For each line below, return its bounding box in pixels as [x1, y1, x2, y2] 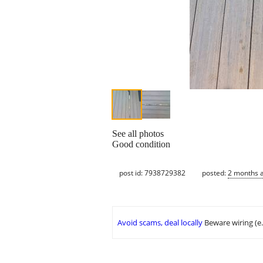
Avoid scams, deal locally [117, 217, 203, 228]
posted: [202, 167, 228, 178]
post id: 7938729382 [119, 167, 186, 178]
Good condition [112, 139, 170, 150]
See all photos [112, 129, 164, 139]
